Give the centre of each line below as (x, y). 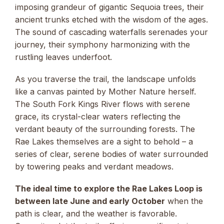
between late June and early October (90, 201)
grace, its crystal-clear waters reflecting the (98, 116)
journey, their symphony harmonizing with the (102, 44)
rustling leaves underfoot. (63, 57)
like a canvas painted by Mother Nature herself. (105, 91)
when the (184, 201)
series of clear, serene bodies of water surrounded (111, 154)
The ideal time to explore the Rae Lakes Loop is (109, 189)
